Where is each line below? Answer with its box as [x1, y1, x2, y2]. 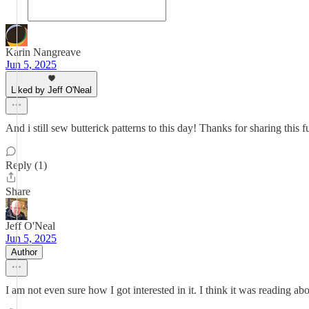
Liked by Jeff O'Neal [11, 85, 92, 95]
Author [11, 247, 37, 257]
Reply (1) [6, 159, 47, 171]
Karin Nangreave [6, 46, 81, 58]
